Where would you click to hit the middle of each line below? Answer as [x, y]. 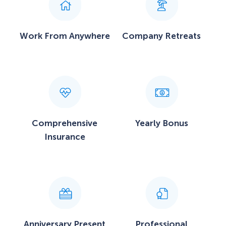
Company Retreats [161, 36]
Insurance [65, 137]
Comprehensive [65, 123]
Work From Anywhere [65, 36]
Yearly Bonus [161, 123]
